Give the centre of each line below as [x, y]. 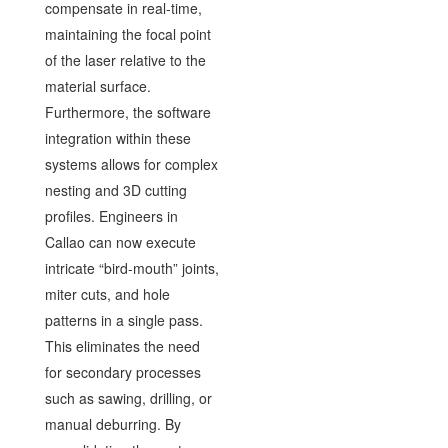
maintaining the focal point [127, 33]
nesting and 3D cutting [115, 189]
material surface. [97, 85]
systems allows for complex [131, 163]
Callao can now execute [120, 241]
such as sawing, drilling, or [128, 397]
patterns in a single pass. [123, 319]
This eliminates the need [122, 345]
